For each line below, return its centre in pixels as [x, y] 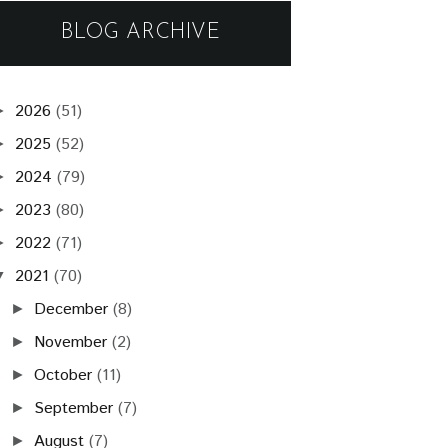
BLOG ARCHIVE [141, 33]
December [71, 309]
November [71, 342]
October [63, 375]
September [74, 408]
